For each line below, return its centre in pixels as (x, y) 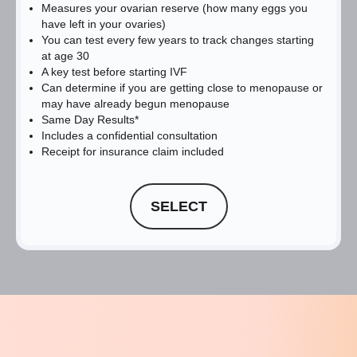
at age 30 (65, 56)
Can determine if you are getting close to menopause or (182, 88)
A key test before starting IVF (114, 72)
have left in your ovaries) (104, 24)
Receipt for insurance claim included (133, 152)
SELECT (178, 206)
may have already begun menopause (135, 104)
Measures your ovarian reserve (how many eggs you (175, 8)
